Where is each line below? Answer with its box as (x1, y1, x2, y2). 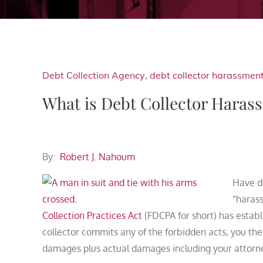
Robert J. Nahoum (60, 150, 135, 163)
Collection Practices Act (42, 209, 144, 221)
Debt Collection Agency (42, 69, 145, 81)
